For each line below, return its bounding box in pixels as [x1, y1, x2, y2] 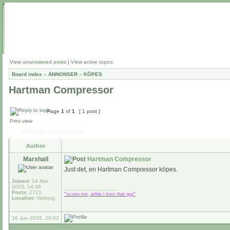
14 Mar [30, 178, 48, 184]
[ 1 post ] [78, 108, 102, 114]
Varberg [35, 195, 55, 201]
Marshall [23, 156, 48, 163]
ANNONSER [48, 71, 78, 77]
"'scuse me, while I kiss [64, 191, 117, 197]
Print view [10, 118, 32, 124]
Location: [12, 195, 35, 201]
